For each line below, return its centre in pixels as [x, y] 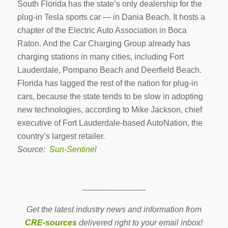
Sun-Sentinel [73, 149]
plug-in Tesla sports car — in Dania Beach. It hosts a [111, 17]
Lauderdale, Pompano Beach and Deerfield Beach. [109, 70]
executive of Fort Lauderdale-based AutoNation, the [110, 123]
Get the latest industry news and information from [114, 210]
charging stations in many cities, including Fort [100, 56]
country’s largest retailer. [61, 136]
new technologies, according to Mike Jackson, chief [109, 109]
